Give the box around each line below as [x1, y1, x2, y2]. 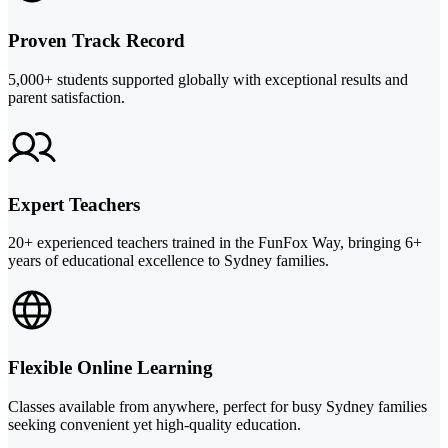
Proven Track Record [8, 30, 185, 52]
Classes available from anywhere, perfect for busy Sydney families [8, 397, 427, 415]
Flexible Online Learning [8, 356, 213, 378]
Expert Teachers [8, 193, 140, 215]
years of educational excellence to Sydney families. [8, 252, 329, 270]
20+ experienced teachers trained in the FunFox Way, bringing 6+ [8, 234, 422, 252]
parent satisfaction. [8, 88, 125, 106]
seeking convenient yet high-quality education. [8, 415, 301, 433]
